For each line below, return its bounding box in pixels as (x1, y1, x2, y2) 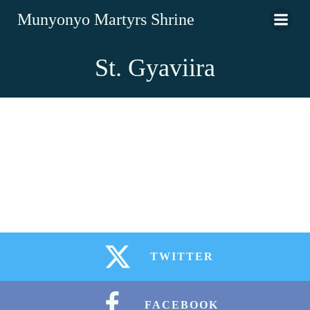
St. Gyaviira (95, 54, 215, 82)
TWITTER (149, 250, 214, 262)
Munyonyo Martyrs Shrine (17, 10, 194, 28)
